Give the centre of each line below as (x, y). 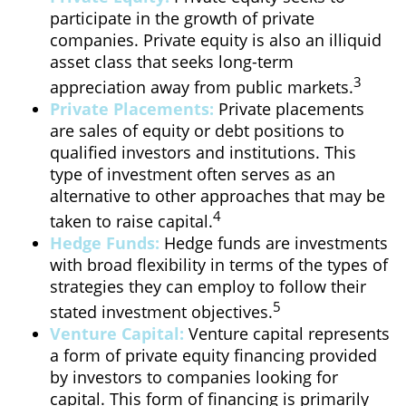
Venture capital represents (287, 333)
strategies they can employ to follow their (208, 286)
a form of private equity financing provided (213, 355)
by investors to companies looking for (194, 377)
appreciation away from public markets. (202, 87)
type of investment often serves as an (193, 174)
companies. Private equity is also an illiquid (216, 40)
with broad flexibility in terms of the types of (219, 265)
